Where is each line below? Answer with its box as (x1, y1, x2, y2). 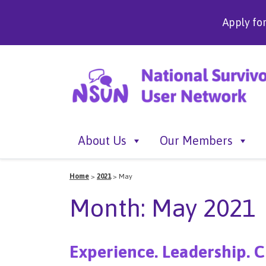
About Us (78, 134, 126, 147)
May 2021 (151, 194, 255, 222)
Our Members (160, 134, 233, 147)
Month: (69, 194, 151, 222)
